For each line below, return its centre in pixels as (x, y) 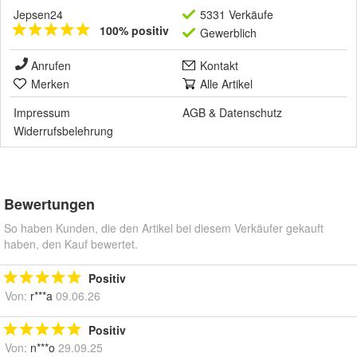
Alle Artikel (226, 83)
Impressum (42, 112)
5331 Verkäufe (237, 14)
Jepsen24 (38, 14)
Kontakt (219, 65)
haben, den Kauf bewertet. (71, 243)
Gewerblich (228, 32)
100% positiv (134, 30)
